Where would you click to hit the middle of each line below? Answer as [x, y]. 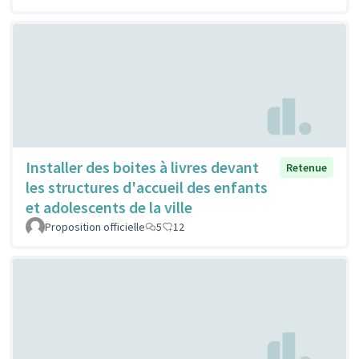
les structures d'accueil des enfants [147, 187]
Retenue [307, 167]
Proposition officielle [95, 226]
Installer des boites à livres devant [142, 167]
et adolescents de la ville [109, 207]
